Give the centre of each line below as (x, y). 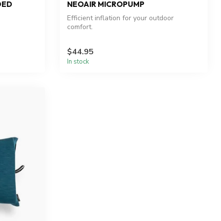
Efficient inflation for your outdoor (120, 18)
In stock (78, 61)
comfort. (80, 27)
